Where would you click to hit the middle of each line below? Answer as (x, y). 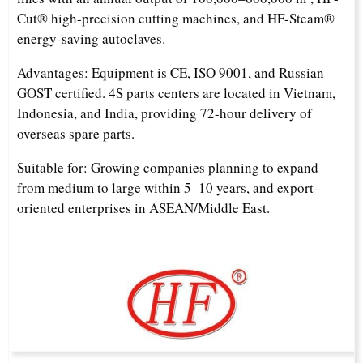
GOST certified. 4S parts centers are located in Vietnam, (176, 93)
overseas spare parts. (76, 134)
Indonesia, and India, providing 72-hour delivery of (164, 113)
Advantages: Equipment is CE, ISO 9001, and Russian (171, 73)
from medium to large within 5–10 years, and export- (168, 188)
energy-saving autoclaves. (91, 39)
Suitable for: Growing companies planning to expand (168, 168)
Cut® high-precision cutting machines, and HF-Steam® (176, 19)
